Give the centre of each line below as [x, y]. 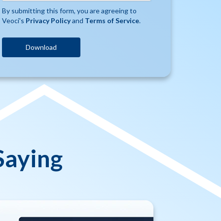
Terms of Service [112, 20]
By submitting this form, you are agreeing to [70, 11]
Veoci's [14, 20]
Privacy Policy [48, 20]
